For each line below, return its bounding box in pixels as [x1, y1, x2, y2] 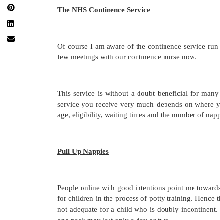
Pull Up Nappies [57, 147, 109, 155]
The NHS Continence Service [57, 5, 150, 14]
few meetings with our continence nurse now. [57, 53, 196, 61]
